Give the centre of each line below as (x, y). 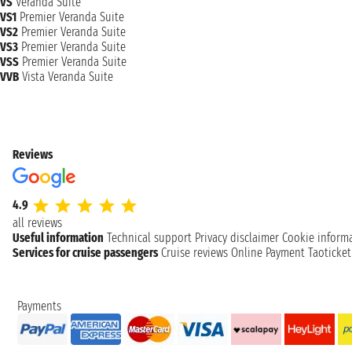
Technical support (149, 238)
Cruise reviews (194, 253)
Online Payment (268, 253)
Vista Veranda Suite (68, 77)
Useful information (58, 238)
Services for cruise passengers (85, 253)
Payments (39, 306)
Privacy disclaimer (237, 238)
